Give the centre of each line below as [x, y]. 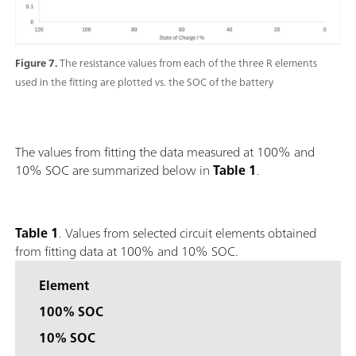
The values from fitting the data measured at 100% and [165, 152]
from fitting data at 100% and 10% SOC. [127, 252]
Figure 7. [37, 64]
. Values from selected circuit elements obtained [188, 233]
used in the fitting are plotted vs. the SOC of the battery [144, 83]
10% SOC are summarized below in [114, 170]
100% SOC [71, 312]
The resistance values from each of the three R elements [188, 64]
